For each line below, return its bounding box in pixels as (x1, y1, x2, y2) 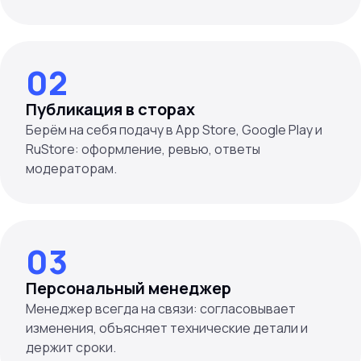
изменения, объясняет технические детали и (26, 319, 308, 337)
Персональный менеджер (26, 277, 231, 299)
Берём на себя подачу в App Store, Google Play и (26, 121, 322, 139)
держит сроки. (26, 338, 116, 356)
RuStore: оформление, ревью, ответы (26, 140, 260, 158)
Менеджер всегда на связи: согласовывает (26, 300, 296, 317)
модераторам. (26, 160, 117, 177)
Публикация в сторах (26, 98, 195, 120)
